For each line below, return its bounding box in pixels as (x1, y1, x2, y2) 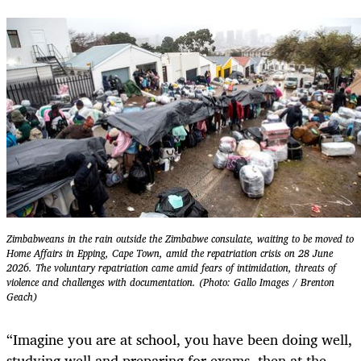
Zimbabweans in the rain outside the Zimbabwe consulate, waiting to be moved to (6, 230, 354, 248)
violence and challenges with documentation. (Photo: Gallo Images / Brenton (6, 274, 334, 292)
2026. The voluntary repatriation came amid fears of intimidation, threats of (6, 259, 336, 277)
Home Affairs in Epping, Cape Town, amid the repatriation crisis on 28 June (6, 245, 333, 263)
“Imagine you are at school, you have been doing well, (6, 326, 352, 351)
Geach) (6, 288, 37, 306)
